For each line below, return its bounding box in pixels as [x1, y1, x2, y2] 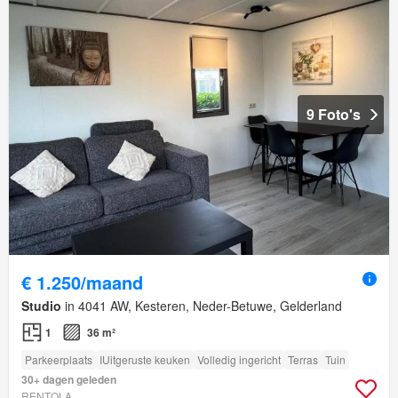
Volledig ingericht [197, 352, 281, 368]
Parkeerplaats [25, 352, 92, 368]
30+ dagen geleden [21, 371, 116, 388]
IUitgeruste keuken [99, 352, 190, 368]
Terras [288, 352, 318, 368]
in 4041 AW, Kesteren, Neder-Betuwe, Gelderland [61, 297, 342, 315]
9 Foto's [306, 104, 361, 125]
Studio [21, 297, 61, 315]
